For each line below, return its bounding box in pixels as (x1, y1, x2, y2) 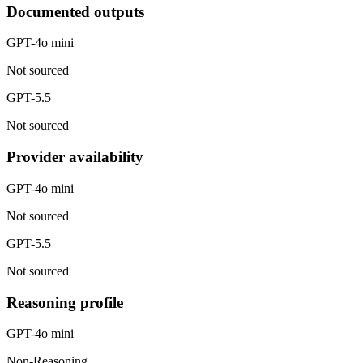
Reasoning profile (6, 293, 123, 311)
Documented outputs (6, 2, 144, 20)
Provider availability (6, 148, 143, 166)
